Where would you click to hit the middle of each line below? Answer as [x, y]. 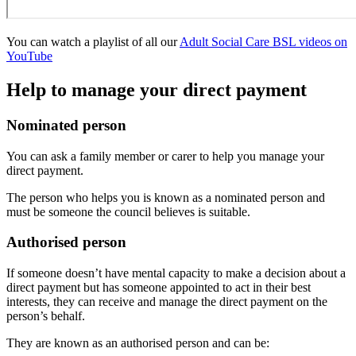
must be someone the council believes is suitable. [128, 211]
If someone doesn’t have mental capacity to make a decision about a [176, 273]
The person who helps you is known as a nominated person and [166, 197]
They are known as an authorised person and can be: [138, 343]
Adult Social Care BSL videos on [263, 42]
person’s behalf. [46, 316]
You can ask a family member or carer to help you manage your [165, 156]
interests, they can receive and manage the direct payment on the [167, 302]
